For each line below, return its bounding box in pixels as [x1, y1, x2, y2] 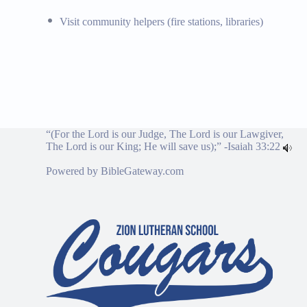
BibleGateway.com [101, 165, 184, 177]
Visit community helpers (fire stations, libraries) [60, 15, 264, 27]
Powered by [46, 165, 101, 177]
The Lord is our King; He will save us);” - [46, 140, 228, 153]
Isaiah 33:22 [228, 140, 281, 153]
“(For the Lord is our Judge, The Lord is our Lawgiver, [46, 128, 284, 140]
